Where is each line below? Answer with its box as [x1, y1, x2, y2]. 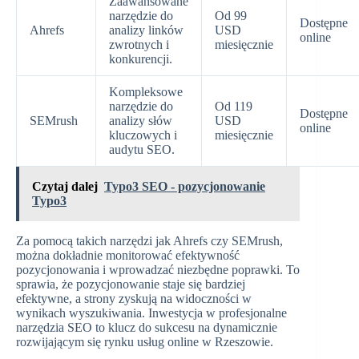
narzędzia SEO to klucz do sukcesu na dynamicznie [16, 321, 277, 335]
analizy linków [109, 23, 184, 38]
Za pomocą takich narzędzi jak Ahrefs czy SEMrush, [16, 234, 283, 248]
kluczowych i [109, 128, 177, 143]
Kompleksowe [109, 85, 183, 99]
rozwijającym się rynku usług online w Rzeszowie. [16, 335, 273, 349]
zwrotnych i [109, 38, 169, 52]
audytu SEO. [109, 143, 175, 157]
